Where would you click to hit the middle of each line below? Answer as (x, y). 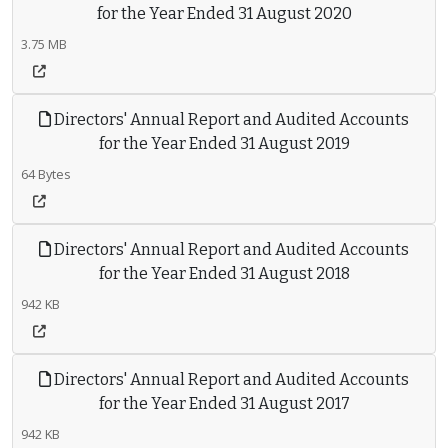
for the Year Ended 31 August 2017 (224, 403)
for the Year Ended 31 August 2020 (224, 13)
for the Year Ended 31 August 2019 (224, 143)
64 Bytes (46, 174)
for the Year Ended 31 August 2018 (224, 273)
